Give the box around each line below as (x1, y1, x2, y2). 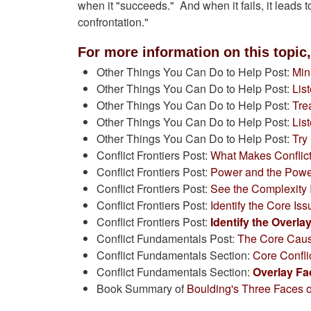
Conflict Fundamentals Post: (96, 230, 238, 247)
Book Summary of (96, 280, 185, 297)
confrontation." (78, 14, 149, 31)
